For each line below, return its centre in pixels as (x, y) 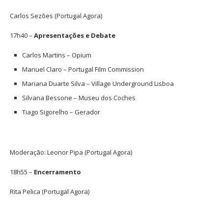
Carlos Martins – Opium (57, 55)
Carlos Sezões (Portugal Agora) (56, 15)
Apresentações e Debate (75, 35)
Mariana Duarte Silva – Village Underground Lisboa (98, 83)
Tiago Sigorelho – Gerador (61, 112)
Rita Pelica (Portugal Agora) (50, 191)
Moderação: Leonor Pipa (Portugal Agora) (71, 152)
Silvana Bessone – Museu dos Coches (79, 97)
